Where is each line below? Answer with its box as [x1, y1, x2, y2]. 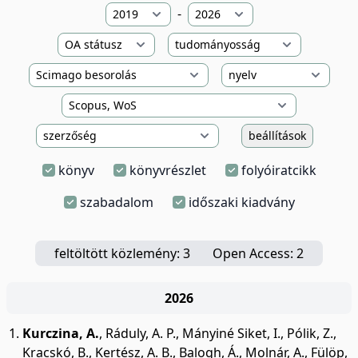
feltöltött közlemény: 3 [54, 245, 190, 262]
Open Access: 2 [213, 245, 304, 262]
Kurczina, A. [22, 324, 99, 342]
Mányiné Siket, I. [182, 324, 280, 342]
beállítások [248, 128, 306, 143]
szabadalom [79, 193, 153, 211]
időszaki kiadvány [188, 193, 295, 211]
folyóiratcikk [241, 161, 316, 179]
